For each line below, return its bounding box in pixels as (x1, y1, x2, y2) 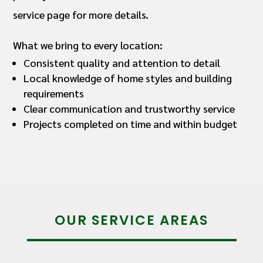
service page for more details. (13, 7, 149, 21)
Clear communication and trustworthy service (23, 101, 235, 115)
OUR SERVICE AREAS (55, 210, 208, 230)
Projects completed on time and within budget (23, 116, 238, 130)
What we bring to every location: (13, 38, 163, 52)
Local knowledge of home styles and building (23, 70, 232, 85)
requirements (23, 86, 85, 100)
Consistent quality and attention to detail (23, 55, 221, 69)
